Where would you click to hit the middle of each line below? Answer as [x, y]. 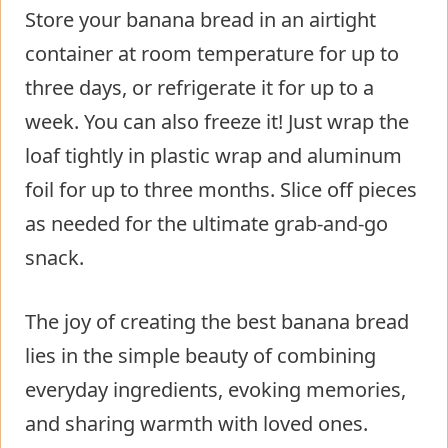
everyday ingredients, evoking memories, [215, 390]
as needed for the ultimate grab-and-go [206, 224]
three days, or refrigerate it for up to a [199, 88]
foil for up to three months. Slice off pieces [221, 190]
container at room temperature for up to [212, 54]
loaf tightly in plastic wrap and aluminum [213, 156]
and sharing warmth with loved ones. [196, 424]
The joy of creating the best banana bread [217, 322]
